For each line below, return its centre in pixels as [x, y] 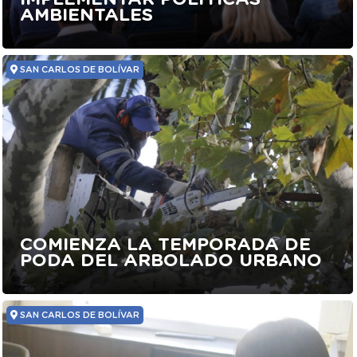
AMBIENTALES [87, 16]
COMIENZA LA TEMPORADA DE [166, 245]
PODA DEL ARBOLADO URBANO [171, 261]
